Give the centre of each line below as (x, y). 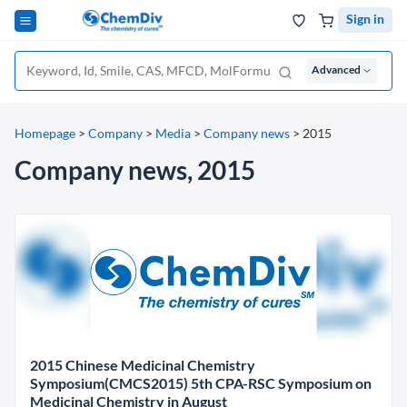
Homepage (45, 133)
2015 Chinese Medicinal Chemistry (143, 365)
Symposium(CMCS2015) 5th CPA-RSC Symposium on (201, 383)
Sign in (365, 19)
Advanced (336, 69)
